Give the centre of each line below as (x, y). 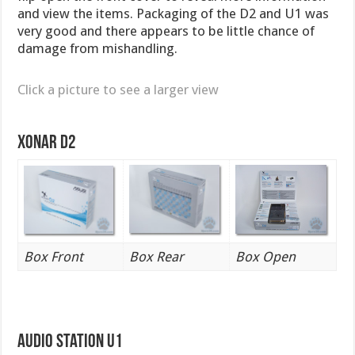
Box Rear (157, 257)
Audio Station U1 (71, 342)
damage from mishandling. (98, 49)
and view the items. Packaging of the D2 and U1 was (174, 14)
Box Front (54, 257)
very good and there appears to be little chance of (166, 31)
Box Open (266, 257)
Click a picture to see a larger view (118, 90)
